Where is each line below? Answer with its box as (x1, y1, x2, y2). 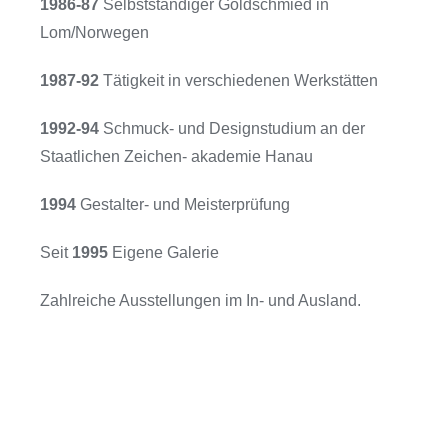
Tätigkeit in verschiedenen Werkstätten (98, 72, 378, 89)
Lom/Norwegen (39, 24, 149, 41)
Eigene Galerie (107, 244, 219, 261)
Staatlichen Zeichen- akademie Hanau (39, 148, 313, 165)
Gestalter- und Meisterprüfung (75, 196, 290, 213)
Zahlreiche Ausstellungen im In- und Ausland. (39, 292, 361, 309)
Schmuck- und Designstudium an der (98, 120, 365, 137)
